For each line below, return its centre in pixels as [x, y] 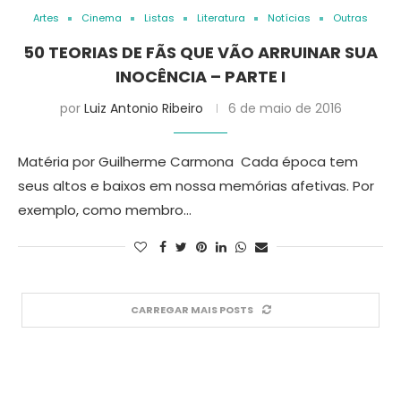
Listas [159, 18]
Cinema [102, 18]
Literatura [221, 18]
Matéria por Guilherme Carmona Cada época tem [188, 162]
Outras [350, 18]
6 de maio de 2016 [285, 108]
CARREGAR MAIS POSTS [192, 310]
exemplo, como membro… [105, 210]
